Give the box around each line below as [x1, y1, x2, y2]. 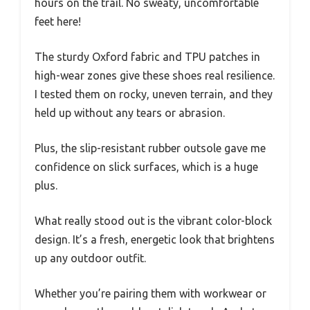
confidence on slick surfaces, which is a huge [35, 160, 258, 173]
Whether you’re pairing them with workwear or [35, 286, 266, 300]
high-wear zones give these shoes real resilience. [35, 69, 275, 82]
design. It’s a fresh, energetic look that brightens [35, 232, 275, 246]
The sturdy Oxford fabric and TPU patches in [35, 50, 260, 63]
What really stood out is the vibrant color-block [35, 214, 272, 227]
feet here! [35, 15, 81, 28]
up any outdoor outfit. [35, 251, 146, 264]
